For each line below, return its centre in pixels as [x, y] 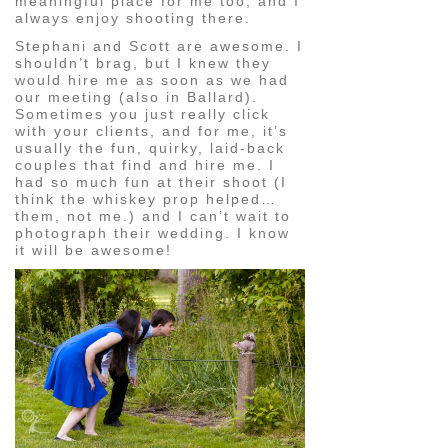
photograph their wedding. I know [152, 232]
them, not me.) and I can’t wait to [153, 215]
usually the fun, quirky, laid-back [150, 147]
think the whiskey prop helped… [146, 198]
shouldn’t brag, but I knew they [143, 62]
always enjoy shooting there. [133, 18]
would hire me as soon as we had [152, 79]
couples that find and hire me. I [145, 164]
